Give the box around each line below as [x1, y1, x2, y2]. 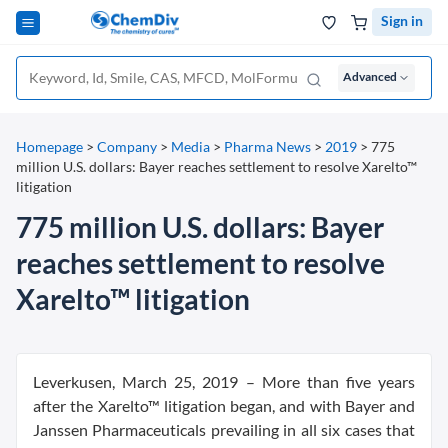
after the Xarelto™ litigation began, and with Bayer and [33, 396, 415, 415]
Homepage [16, 138, 83, 155]
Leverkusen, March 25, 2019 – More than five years [33, 372, 415, 391]
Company [97, 138, 157, 155]
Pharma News [224, 138, 311, 155]
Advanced [343, 69, 397, 84]
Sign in [381, 12, 423, 29]
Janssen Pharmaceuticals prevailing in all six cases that [33, 420, 415, 439]
